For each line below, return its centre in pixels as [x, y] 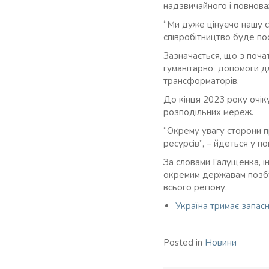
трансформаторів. [201, 81]
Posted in [184, 243]
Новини [221, 243]
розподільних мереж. [208, 112]
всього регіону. [195, 187]
